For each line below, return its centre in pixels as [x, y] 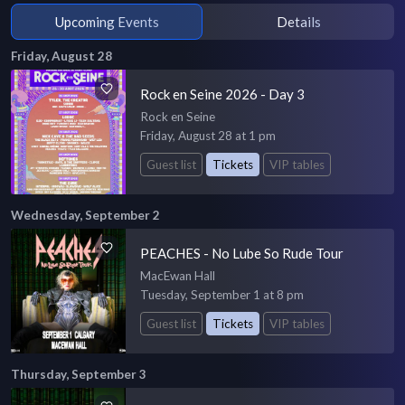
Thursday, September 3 [79, 374]
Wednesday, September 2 [85, 215]
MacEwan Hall [178, 275]
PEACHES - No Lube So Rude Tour [242, 253]
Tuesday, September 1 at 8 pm [222, 294]
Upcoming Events [107, 21]
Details [298, 21]
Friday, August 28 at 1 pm [208, 136]
